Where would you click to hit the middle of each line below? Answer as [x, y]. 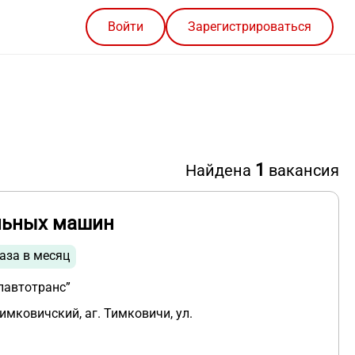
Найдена [220, 171]
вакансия [302, 171]
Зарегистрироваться [250, 27]
